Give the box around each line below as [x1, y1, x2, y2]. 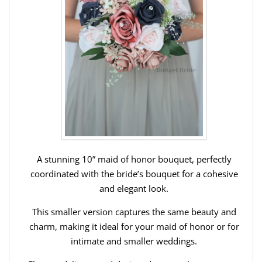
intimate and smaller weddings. [71, 235, 197, 247]
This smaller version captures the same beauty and [32, 205, 236, 218]
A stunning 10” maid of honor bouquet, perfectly [36, 153, 232, 165]
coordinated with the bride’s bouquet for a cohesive [30, 167, 238, 180]
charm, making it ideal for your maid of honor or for [29, 220, 239, 232]
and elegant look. [99, 182, 168, 194]
